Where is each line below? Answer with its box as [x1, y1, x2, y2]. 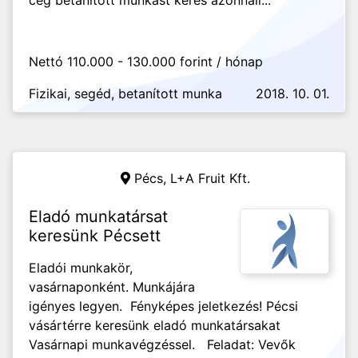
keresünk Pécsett [29, 226, 161, 245]
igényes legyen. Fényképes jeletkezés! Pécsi [29, 298, 298, 314]
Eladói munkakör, [29, 260, 133, 276]
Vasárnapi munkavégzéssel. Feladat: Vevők [29, 336, 296, 352]
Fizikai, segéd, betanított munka [29, 86, 222, 101]
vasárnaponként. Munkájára [29, 279, 195, 295]
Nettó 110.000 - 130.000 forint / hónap [29, 54, 263, 70]
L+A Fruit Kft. [170, 170, 250, 186]
